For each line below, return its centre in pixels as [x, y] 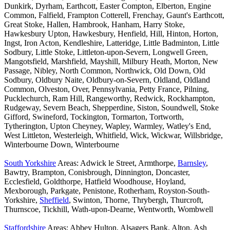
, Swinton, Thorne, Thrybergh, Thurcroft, [136, 200]
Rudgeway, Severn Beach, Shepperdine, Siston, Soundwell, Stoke [111, 108]
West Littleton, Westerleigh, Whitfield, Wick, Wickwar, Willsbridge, [113, 136]
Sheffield [54, 200]
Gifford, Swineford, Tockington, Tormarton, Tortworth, [94, 117]
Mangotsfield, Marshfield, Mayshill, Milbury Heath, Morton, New [111, 62]
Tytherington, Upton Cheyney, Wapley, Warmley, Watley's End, [108, 126]
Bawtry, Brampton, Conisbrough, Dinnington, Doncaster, [97, 172]
